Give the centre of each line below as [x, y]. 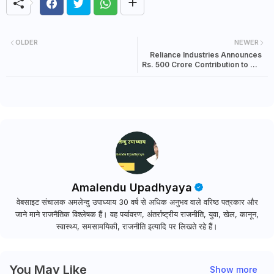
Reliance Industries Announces [206, 54]
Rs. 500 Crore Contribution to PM [202, 64]
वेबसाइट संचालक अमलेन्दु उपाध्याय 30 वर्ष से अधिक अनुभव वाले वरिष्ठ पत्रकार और [137, 202]
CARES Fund [239, 74]
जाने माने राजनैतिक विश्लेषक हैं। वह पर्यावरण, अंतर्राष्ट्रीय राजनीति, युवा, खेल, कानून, [137, 214]
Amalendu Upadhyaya [131, 187]
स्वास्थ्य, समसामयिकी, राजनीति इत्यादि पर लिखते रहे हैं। [137, 226]
